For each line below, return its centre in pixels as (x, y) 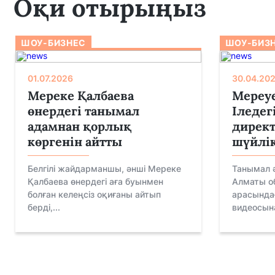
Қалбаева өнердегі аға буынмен (95, 181)
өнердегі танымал (83, 111)
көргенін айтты (75, 141)
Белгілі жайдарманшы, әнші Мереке (104, 168)
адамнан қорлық (79, 126)
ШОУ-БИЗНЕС (53, 43)
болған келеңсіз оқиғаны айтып (94, 194)
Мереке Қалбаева (81, 95)
